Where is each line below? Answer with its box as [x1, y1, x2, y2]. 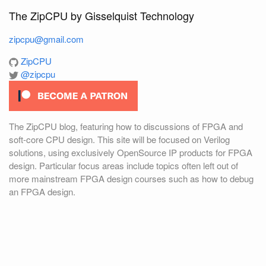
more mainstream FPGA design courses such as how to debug [9, 172, 254, 185]
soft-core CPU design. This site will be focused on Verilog [9, 133, 230, 145]
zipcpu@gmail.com [9, 33, 84, 45]
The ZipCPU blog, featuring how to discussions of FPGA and [9, 120, 243, 132]
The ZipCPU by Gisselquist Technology [9, 8, 194, 23]
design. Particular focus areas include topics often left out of [9, 159, 238, 172]
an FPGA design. [9, 185, 75, 198]
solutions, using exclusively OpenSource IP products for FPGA [9, 146, 252, 159]
